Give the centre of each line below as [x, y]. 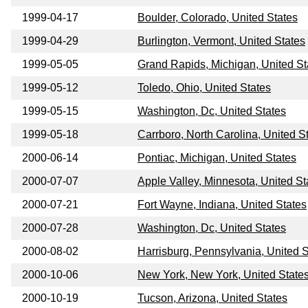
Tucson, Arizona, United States [212, 298]
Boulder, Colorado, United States [218, 18]
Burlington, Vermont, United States [221, 41]
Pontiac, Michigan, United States [217, 158]
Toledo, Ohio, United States [204, 88]
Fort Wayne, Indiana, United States [222, 205]
